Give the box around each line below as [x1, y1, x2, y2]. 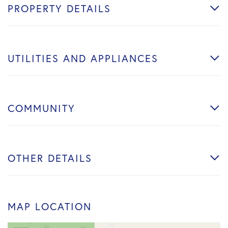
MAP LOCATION [8, 199, 92, 213]
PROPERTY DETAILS [8, 1, 111, 15]
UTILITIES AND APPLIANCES [8, 51, 158, 65]
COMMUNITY [8, 101, 75, 115]
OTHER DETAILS [8, 151, 92, 165]
